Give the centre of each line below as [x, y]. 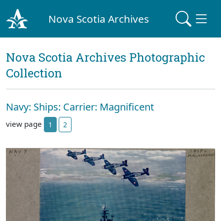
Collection [34, 73]
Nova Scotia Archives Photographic [105, 57]
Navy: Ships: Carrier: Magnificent [80, 107]
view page [25, 124]
